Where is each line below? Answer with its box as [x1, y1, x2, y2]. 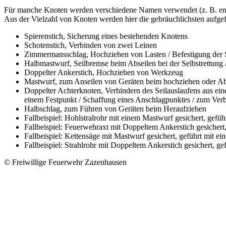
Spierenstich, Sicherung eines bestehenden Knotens [24, 31, 188, 40]
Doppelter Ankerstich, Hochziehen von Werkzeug [24, 68, 183, 77]
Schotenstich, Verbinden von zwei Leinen [24, 40, 157, 49]
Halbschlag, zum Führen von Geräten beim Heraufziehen [24, 104, 206, 113]
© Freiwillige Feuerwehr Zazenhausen [4, 157, 127, 166]
